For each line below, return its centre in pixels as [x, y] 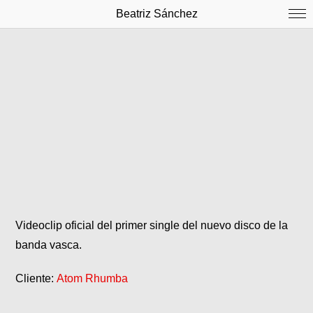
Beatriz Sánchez [156, 14]
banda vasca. [49, 245]
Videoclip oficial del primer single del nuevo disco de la [152, 226]
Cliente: [36, 279]
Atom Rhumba [93, 279]
